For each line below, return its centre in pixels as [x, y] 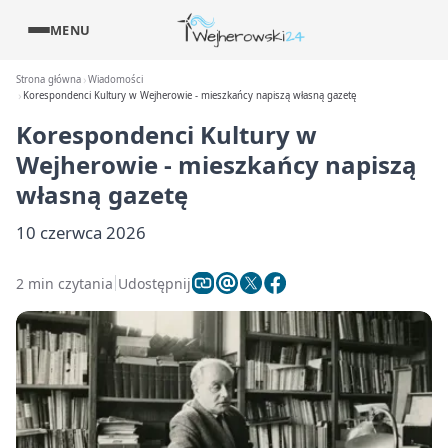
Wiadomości [116, 79]
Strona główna [48, 79]
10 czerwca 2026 [81, 232]
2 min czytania [64, 283]
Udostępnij [154, 283]
